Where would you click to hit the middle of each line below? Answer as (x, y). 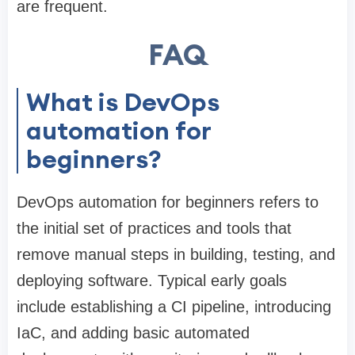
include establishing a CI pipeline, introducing (174, 307)
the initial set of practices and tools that (154, 229)
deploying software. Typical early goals (152, 281)
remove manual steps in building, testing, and (176, 255)
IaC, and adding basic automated (133, 333)
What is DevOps (123, 102)
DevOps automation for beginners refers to (168, 202)
